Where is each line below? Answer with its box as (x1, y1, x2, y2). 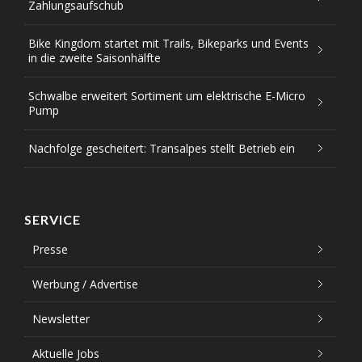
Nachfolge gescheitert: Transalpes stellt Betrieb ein (28, 140, 295, 156)
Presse (32, 241, 68, 257)
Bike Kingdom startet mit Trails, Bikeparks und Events (28, 35, 309, 51)
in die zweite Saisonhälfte (28, 49, 161, 65)
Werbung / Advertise (32, 276, 138, 292)
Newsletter (32, 310, 90, 326)
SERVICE (24, 211, 81, 227)
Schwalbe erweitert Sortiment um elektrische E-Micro (28, 87, 305, 103)
